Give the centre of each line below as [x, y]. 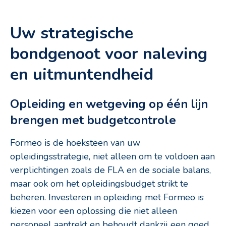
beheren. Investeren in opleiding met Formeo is [107, 197]
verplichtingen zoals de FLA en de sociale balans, [110, 170]
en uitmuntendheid [82, 74]
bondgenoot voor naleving [109, 54]
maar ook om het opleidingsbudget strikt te [99, 184]
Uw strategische [72, 33]
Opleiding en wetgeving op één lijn [109, 104]
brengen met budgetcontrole [93, 120]
